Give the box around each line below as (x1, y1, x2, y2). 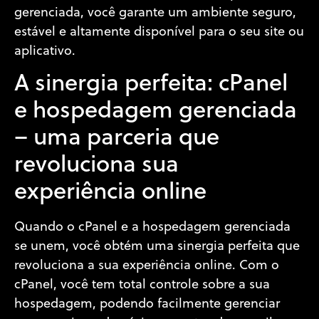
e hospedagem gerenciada (14, 99, 297, 125)
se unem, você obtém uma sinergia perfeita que (14, 239, 300, 255)
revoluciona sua (14, 153, 179, 179)
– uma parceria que (14, 126, 219, 152)
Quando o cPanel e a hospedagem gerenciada (14, 220, 291, 236)
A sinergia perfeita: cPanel (14, 72, 288, 98)
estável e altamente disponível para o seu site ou (14, 24, 304, 40)
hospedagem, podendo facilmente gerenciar (14, 297, 280, 313)
